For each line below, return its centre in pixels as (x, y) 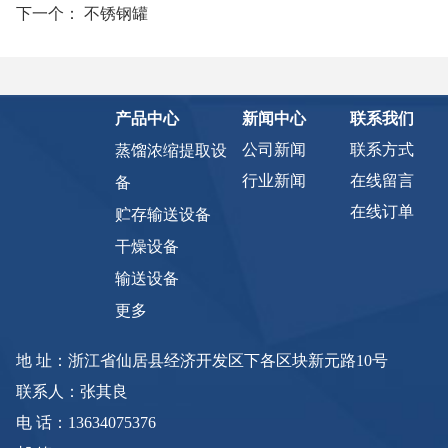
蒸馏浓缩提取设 (170, 150)
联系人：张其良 (71, 391)
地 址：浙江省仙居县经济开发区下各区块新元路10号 (203, 360)
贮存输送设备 (162, 214)
